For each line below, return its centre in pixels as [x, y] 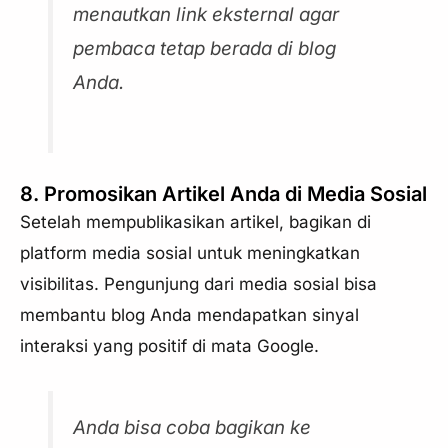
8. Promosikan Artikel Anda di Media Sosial [223, 193]
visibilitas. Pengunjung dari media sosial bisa [198, 283]
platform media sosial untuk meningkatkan [190, 252]
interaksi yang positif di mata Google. [169, 345]
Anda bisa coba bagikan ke [192, 428]
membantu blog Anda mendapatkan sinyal [189, 314]
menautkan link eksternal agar [206, 14]
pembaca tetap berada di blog [205, 48]
